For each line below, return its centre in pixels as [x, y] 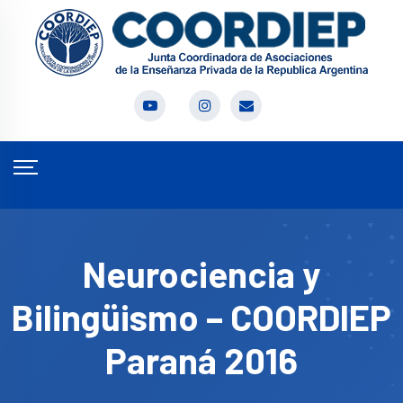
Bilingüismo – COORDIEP [201, 317]
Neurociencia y [201, 273]
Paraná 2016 [201, 360]
